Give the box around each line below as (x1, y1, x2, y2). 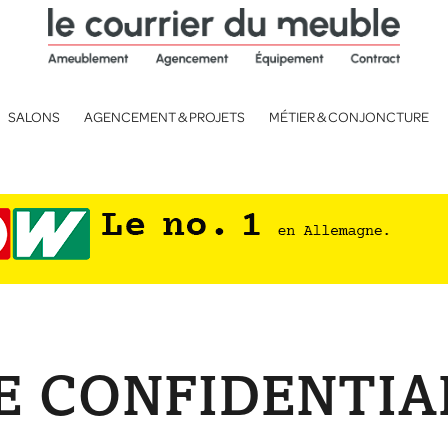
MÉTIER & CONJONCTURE (269, 109, 429, 125)
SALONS (8, 109, 60, 125)
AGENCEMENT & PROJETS (84, 109, 245, 125)
